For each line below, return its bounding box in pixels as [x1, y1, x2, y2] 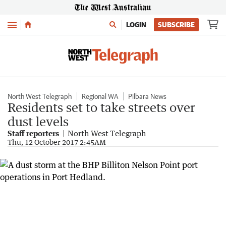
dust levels [8, 114, 69, 129]
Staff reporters [8, 129, 59, 138]
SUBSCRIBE [158, 21, 195, 29]
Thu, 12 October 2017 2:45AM [8, 138, 106, 146]
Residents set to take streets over [8, 100, 195, 115]
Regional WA [82, 92, 118, 100]
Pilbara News [128, 92, 166, 100]
